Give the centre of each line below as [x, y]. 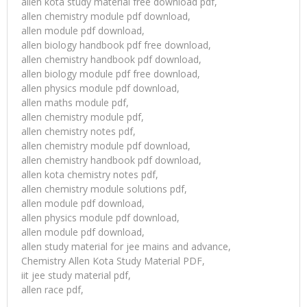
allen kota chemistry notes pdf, [90, 175]
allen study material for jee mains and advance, [126, 247]
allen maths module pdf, [75, 103]
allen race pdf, [52, 290]
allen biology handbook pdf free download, [116, 45]
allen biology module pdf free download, [111, 74]
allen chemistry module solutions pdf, [104, 189]
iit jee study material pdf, [76, 275]
